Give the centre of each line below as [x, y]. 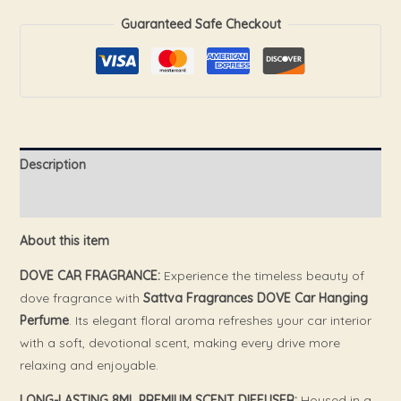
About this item [64, 240]
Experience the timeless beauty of [262, 275]
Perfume [44, 320]
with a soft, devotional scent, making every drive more [179, 342]
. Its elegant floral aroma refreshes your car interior [220, 320]
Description [52, 164]
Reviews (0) [54, 199]
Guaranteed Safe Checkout [200, 24]
